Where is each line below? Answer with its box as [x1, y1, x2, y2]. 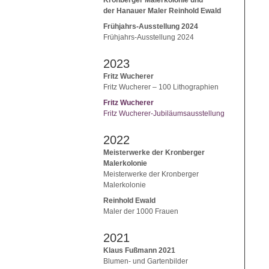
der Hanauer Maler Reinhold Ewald [103, 6, 221, 15]
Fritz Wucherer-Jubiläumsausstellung [103, 109, 225, 118]
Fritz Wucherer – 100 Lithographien [103, 82, 219, 91]
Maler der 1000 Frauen [103, 207, 178, 216]
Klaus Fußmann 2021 [103, 246, 175, 255]
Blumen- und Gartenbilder [103, 256, 188, 265]
